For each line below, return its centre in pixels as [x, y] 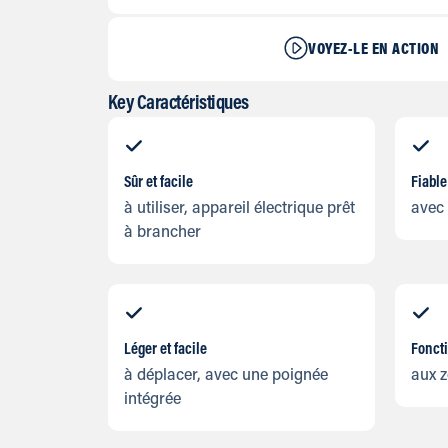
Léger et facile [165, 350]
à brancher [162, 233]
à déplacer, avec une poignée [225, 376]
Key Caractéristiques [178, 104]
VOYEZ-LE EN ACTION [374, 50]
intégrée [152, 400]
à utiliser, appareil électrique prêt [239, 209]
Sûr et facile [158, 183]
